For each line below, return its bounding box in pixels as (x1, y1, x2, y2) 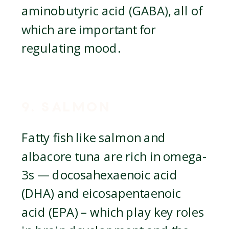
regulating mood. (21, 40, 121, 57)
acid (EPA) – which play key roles (21, 204, 204, 221)
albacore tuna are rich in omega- (21, 148, 207, 165)
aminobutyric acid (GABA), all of (21, 3, 203, 20)
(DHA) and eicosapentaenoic (21, 186, 181, 202)
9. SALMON (21, 100, 111, 116)
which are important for (21, 21, 156, 38)
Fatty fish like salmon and (21, 129, 166, 147)
